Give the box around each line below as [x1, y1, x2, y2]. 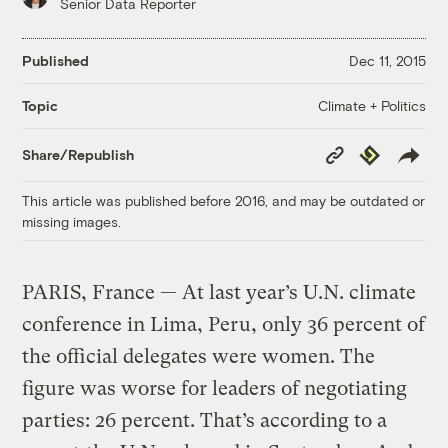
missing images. [22, 212, 122, 230]
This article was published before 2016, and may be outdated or [22, 191, 426, 209]
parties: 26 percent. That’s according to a [22, 408, 388, 432]
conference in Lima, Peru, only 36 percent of [22, 312, 426, 336]
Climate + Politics [317, 96, 426, 114]
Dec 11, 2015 [348, 52, 426, 70]
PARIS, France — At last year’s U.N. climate [22, 280, 417, 304]
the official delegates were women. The [22, 344, 376, 368]
